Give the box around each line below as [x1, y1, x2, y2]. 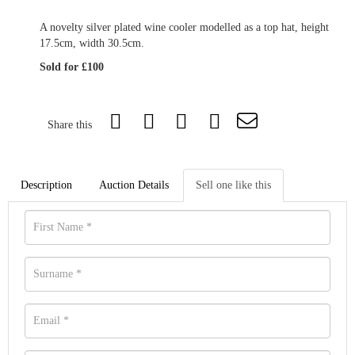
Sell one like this [196, 179, 271, 192]
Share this [48, 119, 92, 132]
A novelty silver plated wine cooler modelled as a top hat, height [40, 21, 329, 34]
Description [21, 179, 72, 192]
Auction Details [99, 179, 169, 192]
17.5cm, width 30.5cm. [40, 37, 144, 50]
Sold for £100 [40, 61, 104, 74]
